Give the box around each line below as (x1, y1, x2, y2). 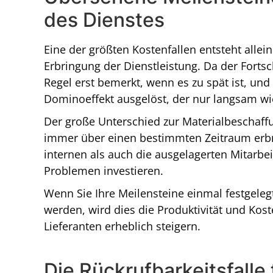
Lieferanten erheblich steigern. (44, 219, 200, 234)
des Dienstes (44, 8, 165, 32)
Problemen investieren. (44, 163, 163, 179)
